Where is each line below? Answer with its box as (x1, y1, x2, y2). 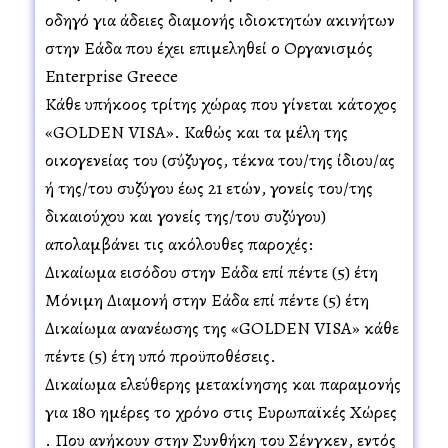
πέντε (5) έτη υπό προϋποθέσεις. (45, 343, 276, 368)
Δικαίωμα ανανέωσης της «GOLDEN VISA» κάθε (45, 315, 399, 340)
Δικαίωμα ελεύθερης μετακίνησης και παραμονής (45, 371, 401, 396)
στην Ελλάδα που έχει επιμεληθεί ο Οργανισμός (45, 35, 373, 60)
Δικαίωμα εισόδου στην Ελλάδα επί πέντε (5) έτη (45, 259, 378, 284)
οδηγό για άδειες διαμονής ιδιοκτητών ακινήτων (45, 7, 395, 32)
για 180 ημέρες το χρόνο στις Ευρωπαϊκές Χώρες (45, 399, 397, 424)
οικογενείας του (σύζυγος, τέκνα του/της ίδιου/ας (45, 147, 395, 172)
